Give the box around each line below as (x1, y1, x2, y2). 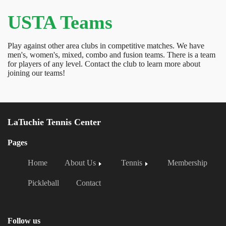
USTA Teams (8, 12, 112, 33)
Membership (167, 158, 207, 167)
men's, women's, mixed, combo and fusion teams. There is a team (8, 50, 215, 60)
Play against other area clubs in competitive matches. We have (8, 41, 204, 50)
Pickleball (28, 179, 59, 188)
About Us (65, 158, 96, 167)
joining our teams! (8, 69, 67, 78)
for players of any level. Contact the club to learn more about (8, 60, 200, 69)
